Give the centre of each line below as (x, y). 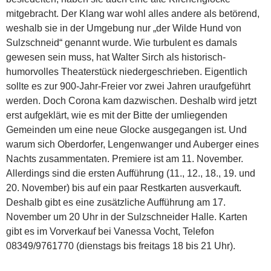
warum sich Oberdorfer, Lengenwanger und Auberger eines (132, 144)
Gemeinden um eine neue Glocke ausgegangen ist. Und (126, 129)
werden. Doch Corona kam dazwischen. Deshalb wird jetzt (131, 100)
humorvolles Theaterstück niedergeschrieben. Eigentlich (127, 71)
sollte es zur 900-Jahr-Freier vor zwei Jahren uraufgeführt (128, 86)
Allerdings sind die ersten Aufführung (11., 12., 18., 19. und (131, 173)
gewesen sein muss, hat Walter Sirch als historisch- (116, 57)
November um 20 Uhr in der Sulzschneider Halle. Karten (127, 217)
